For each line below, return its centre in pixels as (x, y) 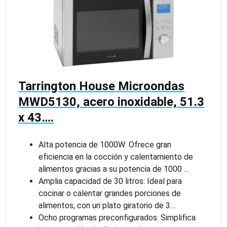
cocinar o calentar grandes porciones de (110, 193)
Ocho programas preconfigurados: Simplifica (117, 217)
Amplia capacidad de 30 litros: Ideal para (110, 181)
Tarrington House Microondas (102, 86)
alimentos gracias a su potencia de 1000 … (114, 169)
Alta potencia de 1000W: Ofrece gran (105, 144)
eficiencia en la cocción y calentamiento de (116, 157)
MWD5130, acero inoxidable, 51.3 (111, 102)
